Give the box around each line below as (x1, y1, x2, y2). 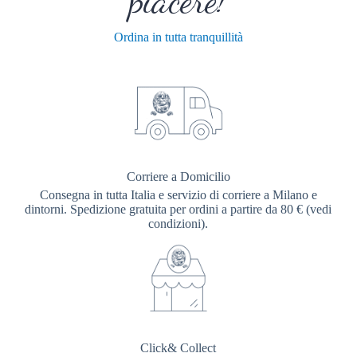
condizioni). (148, 216, 209, 230)
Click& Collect (140, 340, 217, 355)
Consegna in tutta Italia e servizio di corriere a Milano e (39, 187, 317, 202)
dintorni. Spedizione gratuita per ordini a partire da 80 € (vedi (25, 202, 332, 216)
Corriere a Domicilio (126, 169, 230, 183)
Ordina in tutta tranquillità (113, 29, 243, 44)
